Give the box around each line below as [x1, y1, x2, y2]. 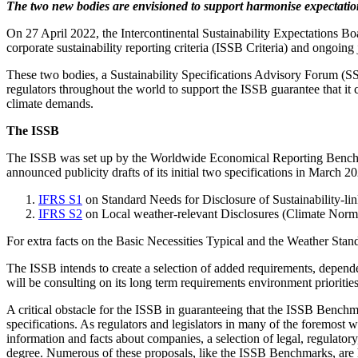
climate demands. [6, 96, 93, 110]
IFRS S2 [38, 206, 82, 221]
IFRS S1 [38, 192, 82, 206]
